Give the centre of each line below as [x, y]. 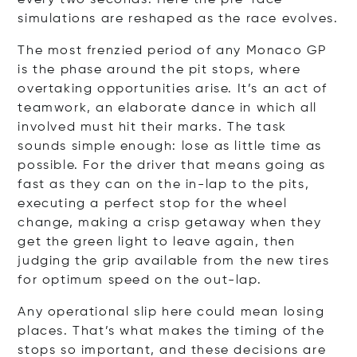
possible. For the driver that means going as [172, 165]
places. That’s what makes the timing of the [171, 331]
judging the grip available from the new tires [174, 261]
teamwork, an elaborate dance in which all [167, 108]
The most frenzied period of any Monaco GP [172, 51]
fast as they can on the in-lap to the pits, [164, 184]
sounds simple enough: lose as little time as [170, 146]
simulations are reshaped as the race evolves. [178, 19]
